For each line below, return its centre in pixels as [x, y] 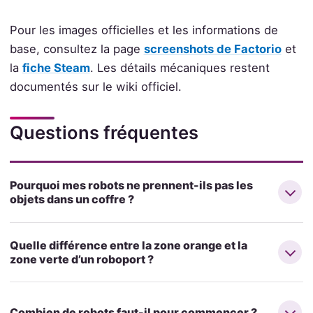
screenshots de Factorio [212, 49]
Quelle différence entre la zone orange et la [128, 245]
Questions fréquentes [104, 133]
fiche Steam [56, 68]
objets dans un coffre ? [72, 199]
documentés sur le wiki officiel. [95, 87]
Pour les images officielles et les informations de [144, 30]
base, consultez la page [77, 49]
